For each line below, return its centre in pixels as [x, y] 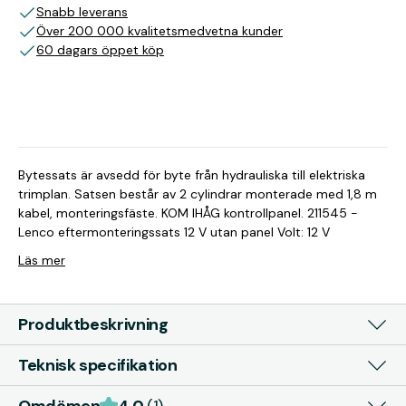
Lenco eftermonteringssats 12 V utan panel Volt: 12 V [174, 232]
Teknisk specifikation [98, 365]
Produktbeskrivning [93, 324]
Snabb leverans [82, 12]
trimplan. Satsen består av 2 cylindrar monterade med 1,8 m [198, 194]
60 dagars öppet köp [100, 50]
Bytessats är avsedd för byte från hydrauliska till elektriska [192, 175]
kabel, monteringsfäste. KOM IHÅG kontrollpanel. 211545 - [188, 213]
